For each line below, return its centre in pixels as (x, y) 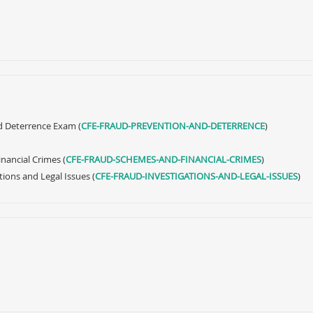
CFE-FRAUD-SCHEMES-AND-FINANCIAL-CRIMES (163, 159)
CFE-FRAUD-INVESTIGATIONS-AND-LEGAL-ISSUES (196, 176)
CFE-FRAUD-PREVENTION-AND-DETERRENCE (173, 126)
